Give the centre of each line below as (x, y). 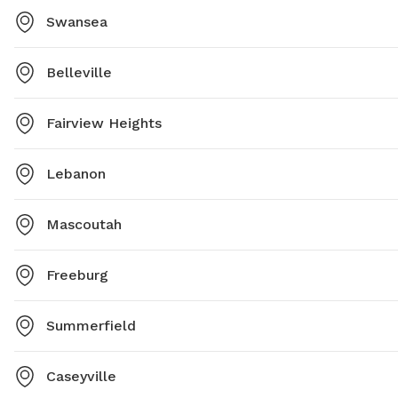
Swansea (77, 22)
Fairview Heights (104, 123)
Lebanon (76, 174)
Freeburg (77, 275)
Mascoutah (84, 225)
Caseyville (81, 377)
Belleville (79, 73)
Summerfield (91, 326)
